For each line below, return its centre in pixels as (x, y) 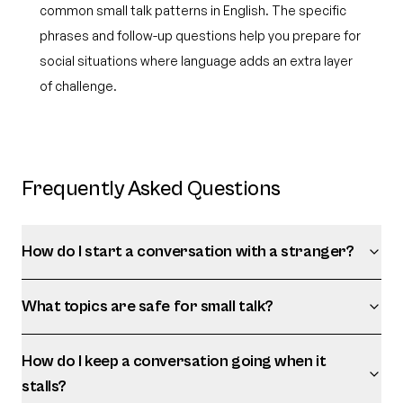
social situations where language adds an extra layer (196, 61)
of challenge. (78, 86)
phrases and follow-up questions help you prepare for (200, 36)
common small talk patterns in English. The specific (193, 10)
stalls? (44, 386)
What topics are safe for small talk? (148, 306)
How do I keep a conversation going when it (174, 361)
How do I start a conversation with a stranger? (188, 251)
